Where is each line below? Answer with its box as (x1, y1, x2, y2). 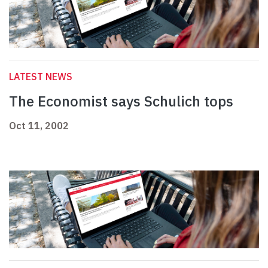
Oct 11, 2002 (9, 120, 69, 132)
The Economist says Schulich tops (9, 92, 233, 111)
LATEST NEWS (9, 71, 72, 83)
